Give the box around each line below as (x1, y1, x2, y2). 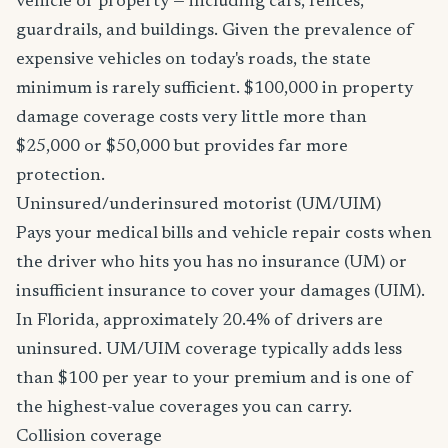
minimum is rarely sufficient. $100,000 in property (16, 80, 413, 98)
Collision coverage (16, 428, 162, 446)
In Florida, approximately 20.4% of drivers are (16, 312, 383, 330)
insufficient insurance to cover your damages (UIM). (16, 283, 425, 301)
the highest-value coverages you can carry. (16, 399, 352, 417)
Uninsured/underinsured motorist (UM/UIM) (16, 196, 381, 214)
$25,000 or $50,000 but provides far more (16, 138, 348, 156)
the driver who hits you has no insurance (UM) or (16, 254, 407, 272)
